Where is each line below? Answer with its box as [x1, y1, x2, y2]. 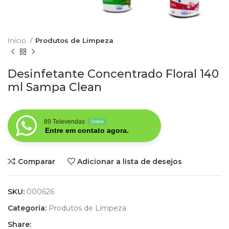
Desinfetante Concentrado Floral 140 [8, 67, 219, 81]
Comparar [17, 156, 55, 166]
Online [90, 119, 104, 125]
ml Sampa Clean [8, 80, 102, 95]
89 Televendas [44, 118, 85, 126]
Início [8, 36, 28, 45]
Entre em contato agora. [45, 126, 129, 135]
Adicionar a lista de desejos [77, 156, 182, 166]
